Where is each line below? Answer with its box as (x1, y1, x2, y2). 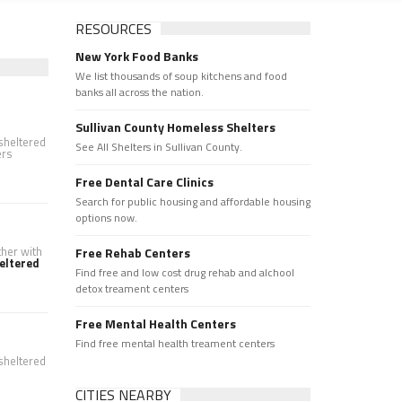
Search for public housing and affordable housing (74, 193, 310, 210)
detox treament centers (74, 280, 188, 297)
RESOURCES (74, 18, 152, 39)
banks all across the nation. (74, 83, 204, 100)
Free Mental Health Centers (74, 314, 236, 333)
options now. (74, 209, 137, 226)
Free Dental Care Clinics (74, 172, 214, 191)
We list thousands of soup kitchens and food (74, 67, 287, 84)
